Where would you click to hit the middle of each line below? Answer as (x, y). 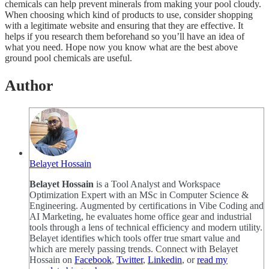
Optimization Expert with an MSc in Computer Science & (139, 195)
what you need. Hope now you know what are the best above (121, 47)
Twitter (130, 260)
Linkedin (165, 260)
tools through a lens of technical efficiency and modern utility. (146, 228)
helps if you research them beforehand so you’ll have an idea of (125, 37)
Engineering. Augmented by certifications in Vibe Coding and (147, 206)
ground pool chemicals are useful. (68, 58)
